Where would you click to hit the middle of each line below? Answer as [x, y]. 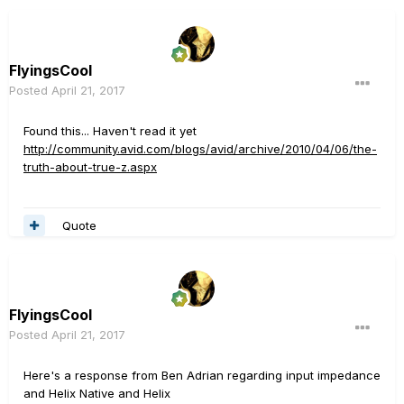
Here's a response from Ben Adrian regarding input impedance [202, 376]
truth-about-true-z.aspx [90, 167]
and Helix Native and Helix [97, 394]
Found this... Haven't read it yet [110, 131]
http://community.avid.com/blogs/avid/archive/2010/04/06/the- [200, 149]
